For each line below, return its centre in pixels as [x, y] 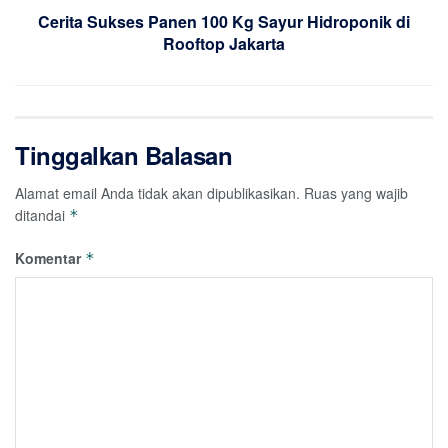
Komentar [50, 258]
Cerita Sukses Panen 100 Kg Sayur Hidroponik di [224, 22]
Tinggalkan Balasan [124, 155]
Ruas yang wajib [356, 193]
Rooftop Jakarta [224, 44]
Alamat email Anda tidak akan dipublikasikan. [157, 193]
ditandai [42, 215]
